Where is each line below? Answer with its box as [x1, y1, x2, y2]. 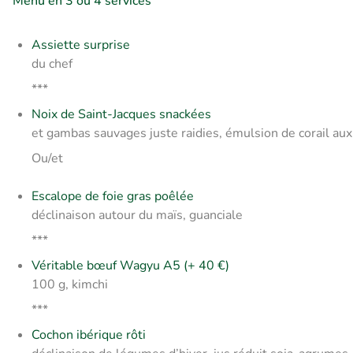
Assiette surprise [32, 36, 130, 54]
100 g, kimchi [32, 276, 108, 294]
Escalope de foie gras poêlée [32, 188, 194, 206]
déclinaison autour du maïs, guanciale [32, 206, 243, 225]
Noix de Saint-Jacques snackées [32, 106, 211, 124]
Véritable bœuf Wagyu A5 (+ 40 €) [32, 257, 229, 275]
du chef [32, 55, 72, 73]
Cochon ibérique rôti [32, 326, 146, 344]
